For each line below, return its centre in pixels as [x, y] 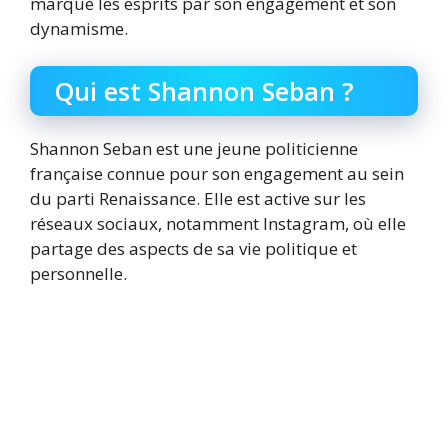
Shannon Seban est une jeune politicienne [194, 149]
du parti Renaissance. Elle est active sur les [198, 199]
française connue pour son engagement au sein [217, 174]
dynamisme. [79, 28]
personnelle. [78, 274]
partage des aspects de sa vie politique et [193, 249]
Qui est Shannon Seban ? [204, 91]
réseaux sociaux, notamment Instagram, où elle [218, 224]
